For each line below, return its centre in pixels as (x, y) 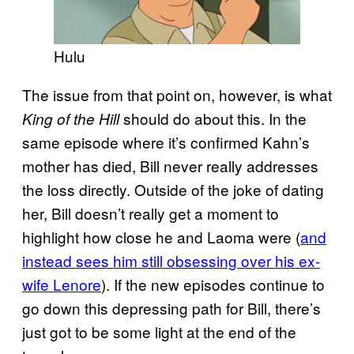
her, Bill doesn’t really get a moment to (151, 213)
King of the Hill (73, 119)
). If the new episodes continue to (213, 284)
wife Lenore (62, 284)
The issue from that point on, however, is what (177, 95)
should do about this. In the (215, 119)
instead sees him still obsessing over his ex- (171, 261)
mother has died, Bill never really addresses (170, 166)
